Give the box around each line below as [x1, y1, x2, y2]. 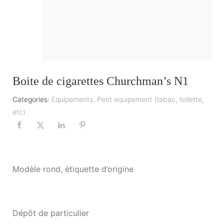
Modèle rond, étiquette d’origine [12, 163, 133, 174]
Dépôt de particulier [12, 207, 89, 218]
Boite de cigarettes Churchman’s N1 [12, 74, 188, 87]
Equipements [51, 95, 93, 103]
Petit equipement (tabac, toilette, [97, 95, 204, 103]
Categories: [12, 95, 49, 103]
